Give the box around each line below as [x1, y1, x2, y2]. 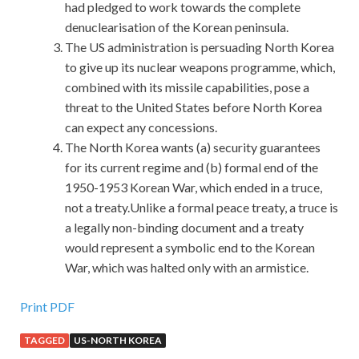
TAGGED [24, 334, 65, 347]
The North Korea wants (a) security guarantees [65, 139, 321, 155]
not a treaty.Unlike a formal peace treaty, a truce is [65, 200, 338, 216]
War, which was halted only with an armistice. [65, 260, 309, 276]
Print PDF [20, 299, 75, 315]
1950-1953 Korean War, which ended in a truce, [65, 179, 322, 196]
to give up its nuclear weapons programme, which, [65, 59, 335, 75]
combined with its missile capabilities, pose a [65, 79, 309, 95]
